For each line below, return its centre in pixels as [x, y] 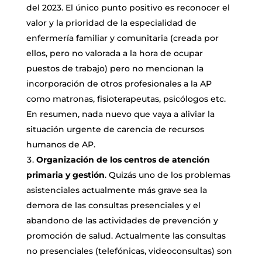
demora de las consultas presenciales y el [113, 205]
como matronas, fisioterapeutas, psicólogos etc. [126, 99]
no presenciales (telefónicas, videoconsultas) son [129, 251]
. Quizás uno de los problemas [167, 175]
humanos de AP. [61, 144]
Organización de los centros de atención [123, 159]
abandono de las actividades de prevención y [122, 220]
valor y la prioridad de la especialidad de [111, 23]
